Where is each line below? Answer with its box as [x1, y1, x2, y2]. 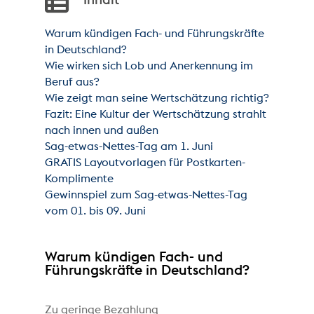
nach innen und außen [45, 124, 159, 136]
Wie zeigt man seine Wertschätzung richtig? [45, 92, 269, 104]
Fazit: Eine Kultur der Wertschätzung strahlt [45, 108, 267, 120]
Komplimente [45, 172, 114, 184]
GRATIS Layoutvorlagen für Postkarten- [45, 156, 246, 168]
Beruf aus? [45, 76, 100, 88]
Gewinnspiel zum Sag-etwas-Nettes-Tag [45, 189, 248, 200]
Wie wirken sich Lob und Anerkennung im [45, 60, 254, 71]
